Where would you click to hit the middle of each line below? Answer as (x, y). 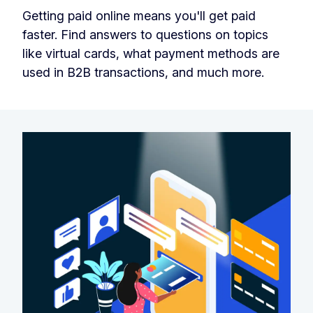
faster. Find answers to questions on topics (145, 35)
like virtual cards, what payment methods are (151, 54)
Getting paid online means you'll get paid (139, 16)
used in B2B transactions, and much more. (143, 73)
